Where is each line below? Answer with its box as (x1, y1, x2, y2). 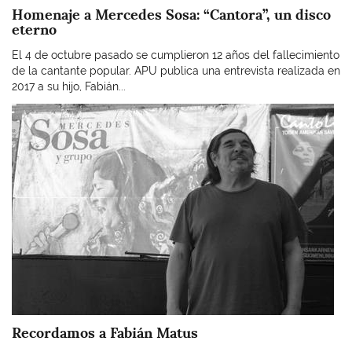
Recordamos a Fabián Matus (12, 323, 198, 342)
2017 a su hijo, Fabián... (12, 79, 126, 93)
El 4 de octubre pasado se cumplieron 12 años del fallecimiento (12, 48, 339, 61)
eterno (12, 20, 57, 38)
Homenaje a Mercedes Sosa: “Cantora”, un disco (12, 5, 331, 24)
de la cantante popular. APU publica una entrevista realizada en (12, 64, 340, 77)
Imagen (11, 104, 49, 117)
